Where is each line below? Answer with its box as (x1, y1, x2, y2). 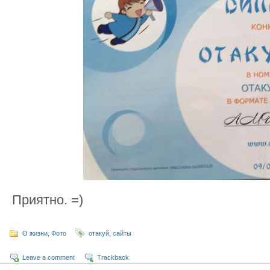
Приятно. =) (12, 192, 83, 207)
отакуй (89, 230, 109, 237)
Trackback (97, 254, 129, 261)
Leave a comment (22, 254, 75, 261)
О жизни (22, 230, 48, 237)
